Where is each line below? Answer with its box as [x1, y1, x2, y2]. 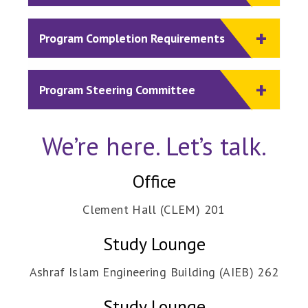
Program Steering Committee [39, 82, 195, 98]
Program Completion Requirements [39, 30, 225, 47]
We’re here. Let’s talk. [41, 130, 267, 163]
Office [132, 170, 176, 193]
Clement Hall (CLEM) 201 [82, 201, 225, 218]
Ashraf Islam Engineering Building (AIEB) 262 [29, 264, 279, 280]
